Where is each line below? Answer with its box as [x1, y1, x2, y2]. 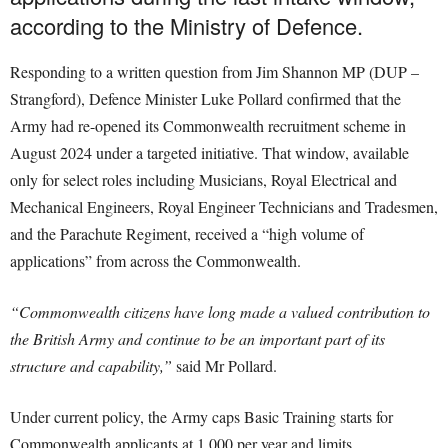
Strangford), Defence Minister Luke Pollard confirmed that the [10, 88, 401, 110]
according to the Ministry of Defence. [10, 10, 363, 42]
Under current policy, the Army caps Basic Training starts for [10, 406, 393, 428]
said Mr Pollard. [172, 355, 277, 377]
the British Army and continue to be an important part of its [10, 328, 385, 350]
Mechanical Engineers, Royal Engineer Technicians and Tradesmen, [10, 196, 438, 218]
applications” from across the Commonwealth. [10, 250, 301, 272]
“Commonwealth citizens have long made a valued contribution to [10, 301, 430, 323]
